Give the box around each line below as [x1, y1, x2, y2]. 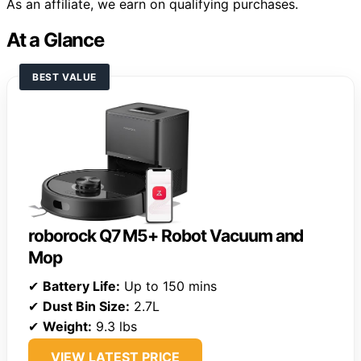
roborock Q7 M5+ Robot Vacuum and [28, 226, 304, 247]
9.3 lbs [92, 318, 137, 335]
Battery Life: [43, 278, 120, 295]
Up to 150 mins [120, 278, 217, 295]
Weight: [43, 318, 92, 335]
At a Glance [6, 28, 104, 52]
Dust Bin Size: [43, 298, 130, 315]
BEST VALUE [32, 71, 97, 84]
